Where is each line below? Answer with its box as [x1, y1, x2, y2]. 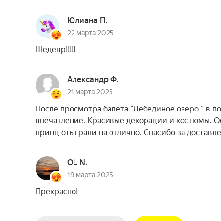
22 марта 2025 [67, 29, 114, 37]
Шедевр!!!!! [36, 45, 75, 54]
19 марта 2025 [67, 171, 113, 179]
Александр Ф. [67, 75, 118, 84]
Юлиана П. [67, 16, 107, 25]
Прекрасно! [36, 187, 78, 196]
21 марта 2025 [67, 88, 113, 96]
